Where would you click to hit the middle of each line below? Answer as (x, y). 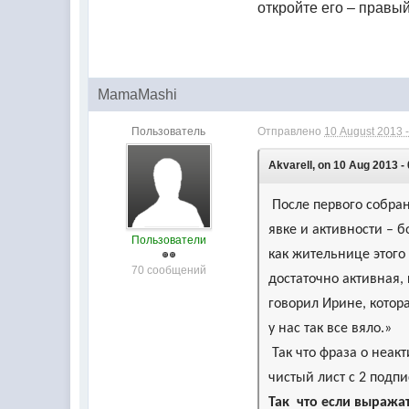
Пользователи (168, 240)
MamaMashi (138, 94)
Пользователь (169, 131)
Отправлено (291, 131)
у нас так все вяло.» (330, 329)
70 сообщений (168, 270)
